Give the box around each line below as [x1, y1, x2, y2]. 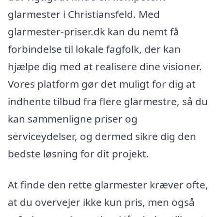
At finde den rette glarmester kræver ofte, [8, 178, 208, 192]
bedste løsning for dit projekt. [8, 147, 149, 161]
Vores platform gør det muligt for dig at [8, 77, 196, 91]
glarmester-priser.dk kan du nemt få [8, 25, 179, 39]
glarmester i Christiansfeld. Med [8, 7, 160, 21]
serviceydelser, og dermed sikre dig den [8, 129, 196, 143]
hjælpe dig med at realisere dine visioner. [8, 60, 202, 74]
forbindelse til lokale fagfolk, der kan [8, 42, 181, 56]
